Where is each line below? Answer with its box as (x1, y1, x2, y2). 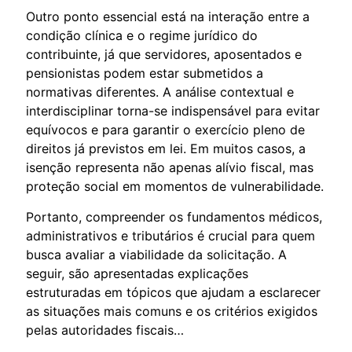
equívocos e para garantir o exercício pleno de (26, 121, 305, 137)
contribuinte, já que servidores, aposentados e (26, 46, 302, 62)
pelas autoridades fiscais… (26, 321, 184, 338)
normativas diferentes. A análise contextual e (26, 83, 294, 100)
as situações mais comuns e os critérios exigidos (26, 302, 317, 319)
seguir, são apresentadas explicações (26, 265, 248, 281)
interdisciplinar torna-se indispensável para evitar (26, 102, 320, 119)
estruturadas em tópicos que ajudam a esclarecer (26, 284, 321, 300)
